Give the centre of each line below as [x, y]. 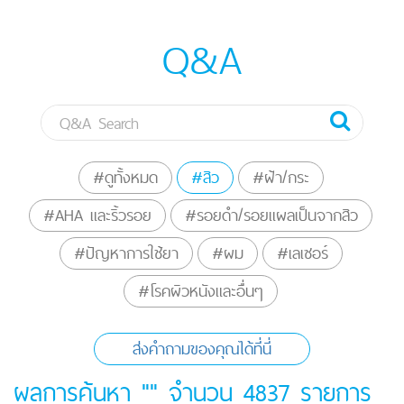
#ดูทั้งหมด [125, 178]
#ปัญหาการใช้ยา [126, 253]
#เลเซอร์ [302, 253]
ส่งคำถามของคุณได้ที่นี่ [202, 349]
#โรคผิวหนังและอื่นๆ [201, 291]
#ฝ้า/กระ [280, 178]
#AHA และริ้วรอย [97, 216]
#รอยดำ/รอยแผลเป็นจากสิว [271, 216]
